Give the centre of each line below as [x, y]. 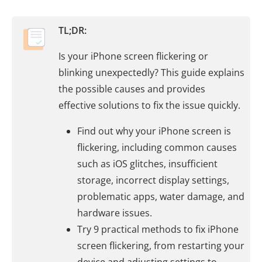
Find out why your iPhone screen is [154, 131]
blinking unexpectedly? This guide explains [151, 73]
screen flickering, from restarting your [161, 246]
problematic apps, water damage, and [161, 196]
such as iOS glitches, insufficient [147, 164]
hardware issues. [115, 213]
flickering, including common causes [157, 147]
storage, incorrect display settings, [153, 180]
